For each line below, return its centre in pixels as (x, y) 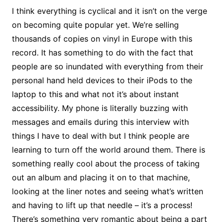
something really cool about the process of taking (106, 163)
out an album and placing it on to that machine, (101, 177)
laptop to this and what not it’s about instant (95, 94)
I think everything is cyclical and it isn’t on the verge (109, 11)
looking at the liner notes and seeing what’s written (107, 191)
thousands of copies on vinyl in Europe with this (102, 38)
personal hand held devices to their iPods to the (102, 80)
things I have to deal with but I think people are (100, 136)
